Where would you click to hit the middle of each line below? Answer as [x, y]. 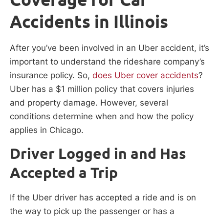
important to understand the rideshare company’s [107, 61]
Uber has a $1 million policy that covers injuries [102, 89]
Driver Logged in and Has [98, 154]
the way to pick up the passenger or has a [92, 211]
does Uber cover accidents [144, 75]
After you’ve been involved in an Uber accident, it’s [109, 48]
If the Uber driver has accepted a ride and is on [103, 198]
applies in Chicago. [47, 130]
